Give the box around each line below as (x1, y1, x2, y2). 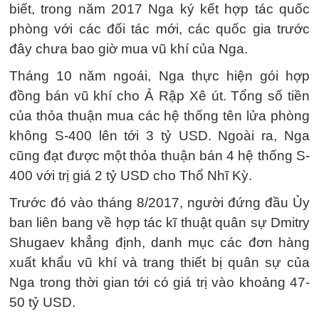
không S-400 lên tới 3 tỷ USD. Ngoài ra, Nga (9, 128, 310, 144)
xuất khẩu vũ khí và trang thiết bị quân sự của (9, 255, 310, 271)
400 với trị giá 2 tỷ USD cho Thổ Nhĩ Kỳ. (9, 168, 252, 184)
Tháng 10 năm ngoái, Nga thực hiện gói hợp (9, 68, 310, 84)
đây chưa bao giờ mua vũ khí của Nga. (9, 41, 248, 57)
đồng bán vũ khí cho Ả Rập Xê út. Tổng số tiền (9, 88, 310, 104)
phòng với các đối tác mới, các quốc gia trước (9, 21, 310, 37)
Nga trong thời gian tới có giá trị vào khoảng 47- (9, 275, 310, 291)
